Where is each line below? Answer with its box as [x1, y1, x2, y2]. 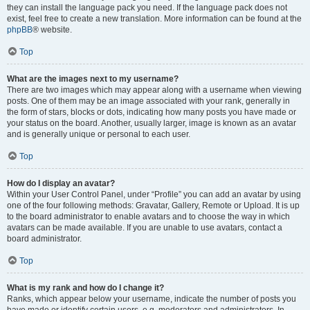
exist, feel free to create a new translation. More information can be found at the [7, 14, 302, 24]
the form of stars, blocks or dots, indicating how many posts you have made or [7, 107, 296, 117]
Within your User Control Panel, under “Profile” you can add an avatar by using [7, 190, 301, 199]
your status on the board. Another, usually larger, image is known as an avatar [7, 118, 296, 128]
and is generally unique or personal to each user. [7, 129, 190, 139]
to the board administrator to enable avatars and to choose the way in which [7, 212, 290, 221]
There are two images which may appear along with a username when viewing [7, 85, 302, 95]
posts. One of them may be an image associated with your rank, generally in [7, 96, 290, 106]
